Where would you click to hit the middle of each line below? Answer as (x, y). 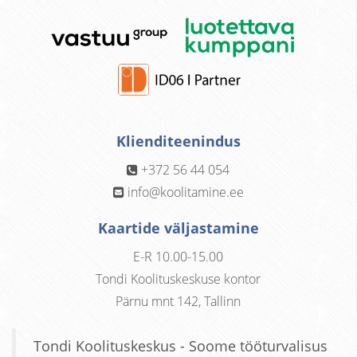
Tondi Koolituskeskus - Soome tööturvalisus (180, 345)
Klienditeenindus (178, 141)
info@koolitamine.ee (185, 192)
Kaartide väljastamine (178, 228)
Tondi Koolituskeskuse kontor (178, 279)
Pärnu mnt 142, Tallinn (178, 301)
